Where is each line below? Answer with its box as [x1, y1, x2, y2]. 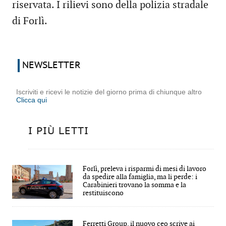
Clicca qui [16, 95, 47, 104]
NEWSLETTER [22, 60, 81, 71]
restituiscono [83, 188, 124, 197]
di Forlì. [12, 15, 47, 28]
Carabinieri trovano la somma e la [83, 180, 186, 189]
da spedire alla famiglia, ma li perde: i [83, 172, 197, 181]
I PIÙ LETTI [28, 125, 89, 137]
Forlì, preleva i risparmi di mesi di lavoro [83, 164, 206, 173]
